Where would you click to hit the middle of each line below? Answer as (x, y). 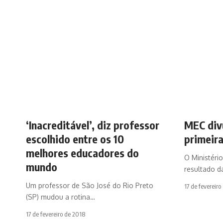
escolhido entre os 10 (75, 139)
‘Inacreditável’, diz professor (93, 125)
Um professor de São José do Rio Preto (90, 185)
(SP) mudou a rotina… (60, 197)
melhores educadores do (82, 153)
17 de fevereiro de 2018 (56, 214)
